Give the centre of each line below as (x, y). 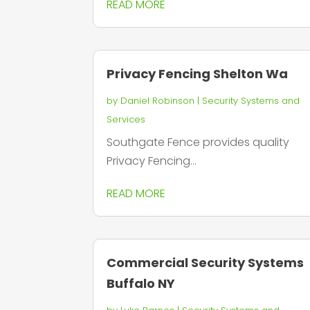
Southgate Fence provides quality (198, 143)
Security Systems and (251, 101)
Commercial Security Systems (206, 263)
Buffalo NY (141, 284)
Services (126, 120)
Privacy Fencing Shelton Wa (198, 74)
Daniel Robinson (158, 101)
